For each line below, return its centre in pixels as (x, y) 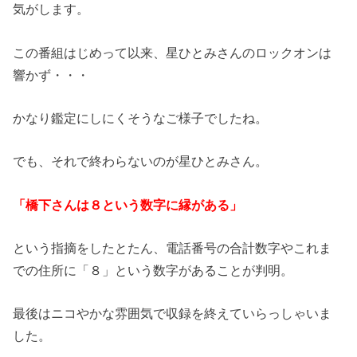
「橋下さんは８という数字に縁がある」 (128, 204)
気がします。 (51, 9)
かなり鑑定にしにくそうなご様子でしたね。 (141, 118)
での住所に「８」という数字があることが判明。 (153, 270)
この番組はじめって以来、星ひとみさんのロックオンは (173, 52)
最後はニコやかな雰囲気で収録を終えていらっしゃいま (173, 314)
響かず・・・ (51, 75)
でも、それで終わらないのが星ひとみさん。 (141, 161)
